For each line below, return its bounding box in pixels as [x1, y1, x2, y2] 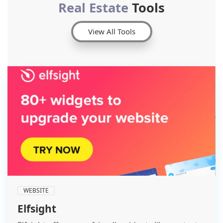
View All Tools [88, 26, 135, 36]
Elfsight [17, 201, 56, 216]
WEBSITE [23, 186, 49, 195]
